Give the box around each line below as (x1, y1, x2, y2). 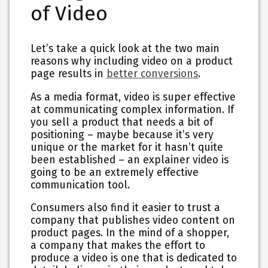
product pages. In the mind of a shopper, (31, 227, 230, 240)
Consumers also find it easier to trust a (31, 202, 221, 215)
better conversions (106, 67, 199, 80)
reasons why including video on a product (31, 54, 233, 68)
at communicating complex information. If (31, 103, 234, 116)
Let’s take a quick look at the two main (31, 42, 220, 55)
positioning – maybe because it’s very (31, 128, 214, 141)
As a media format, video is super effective (31, 90, 236, 103)
